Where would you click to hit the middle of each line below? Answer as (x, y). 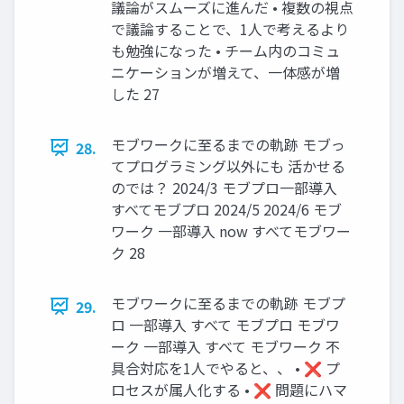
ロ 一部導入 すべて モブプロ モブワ (225, 324)
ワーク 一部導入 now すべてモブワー (231, 230)
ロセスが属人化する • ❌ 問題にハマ (229, 389)
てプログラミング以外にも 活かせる (228, 165)
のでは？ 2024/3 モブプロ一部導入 (224, 187)
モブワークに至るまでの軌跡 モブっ (228, 144)
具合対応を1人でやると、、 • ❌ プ (225, 367)
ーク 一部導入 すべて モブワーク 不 (225, 346)
